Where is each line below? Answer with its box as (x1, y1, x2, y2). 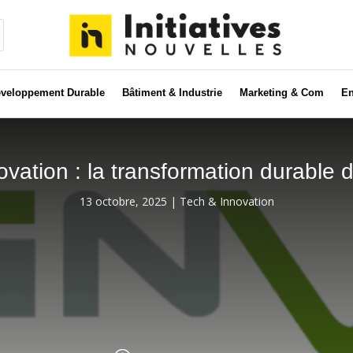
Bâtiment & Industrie (121, 86, 222, 98)
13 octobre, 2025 (79, 193, 167, 209)
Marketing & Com (239, 86, 324, 98)
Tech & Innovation (179, 193, 274, 209)
